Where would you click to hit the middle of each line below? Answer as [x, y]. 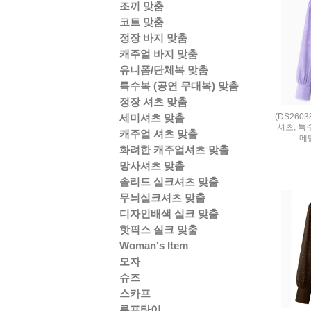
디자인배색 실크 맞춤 [169, 213]
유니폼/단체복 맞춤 [164, 70]
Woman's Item [154, 245]
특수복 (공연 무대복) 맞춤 [179, 86]
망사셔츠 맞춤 [152, 166]
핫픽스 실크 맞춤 [159, 229]
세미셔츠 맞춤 [152, 118]
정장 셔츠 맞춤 [153, 102]
